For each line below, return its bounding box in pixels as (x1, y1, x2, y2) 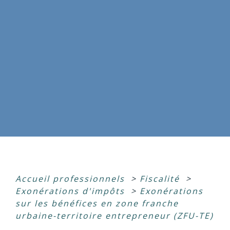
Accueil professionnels (15, 173, 128, 185)
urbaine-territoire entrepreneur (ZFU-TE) (15, 210, 214, 222)
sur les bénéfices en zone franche (15, 198, 179, 209)
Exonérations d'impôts (15, 185, 128, 197)
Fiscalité (140, 173, 183, 185)
